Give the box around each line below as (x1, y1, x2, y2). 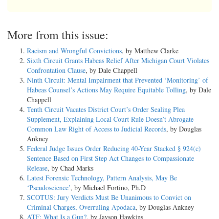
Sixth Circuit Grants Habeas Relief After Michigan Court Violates (27, 55, 209, 65)
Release (27, 163, 47, 173)
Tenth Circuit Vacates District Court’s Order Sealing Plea (27, 104, 185, 114)
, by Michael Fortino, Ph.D (70, 182, 146, 192)
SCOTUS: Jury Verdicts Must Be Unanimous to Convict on (27, 192, 191, 202)
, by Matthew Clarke (122, 45, 178, 55)
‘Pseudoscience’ (27, 182, 70, 192)
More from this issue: (7, 26, 109, 43)
